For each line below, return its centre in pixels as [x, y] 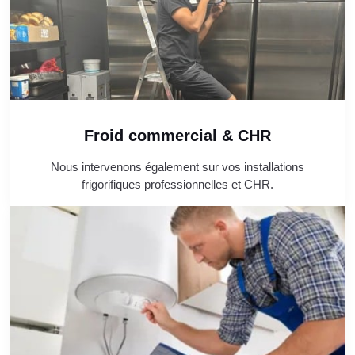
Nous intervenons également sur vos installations [177, 167]
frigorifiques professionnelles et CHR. [177, 185]
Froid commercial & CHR [177, 136]
